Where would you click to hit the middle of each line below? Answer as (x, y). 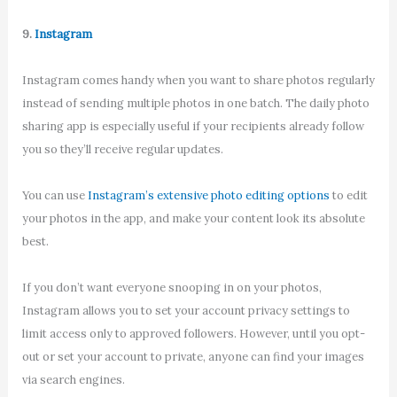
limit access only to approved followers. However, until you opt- (193, 334)
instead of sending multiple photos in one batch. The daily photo (195, 103)
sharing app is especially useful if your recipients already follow (193, 126)
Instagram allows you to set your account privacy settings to (186, 311)
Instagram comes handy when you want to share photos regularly (198, 80)
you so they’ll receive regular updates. (122, 149)
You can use (54, 196)
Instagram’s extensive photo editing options (208, 196)
